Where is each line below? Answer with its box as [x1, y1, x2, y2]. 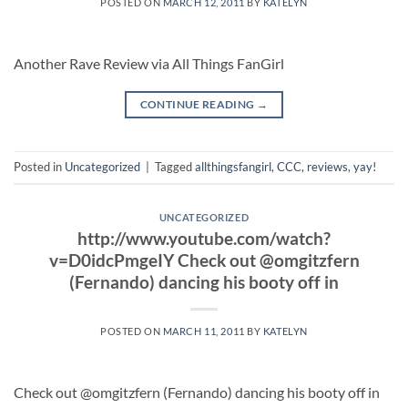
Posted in [14, 159, 65, 175]
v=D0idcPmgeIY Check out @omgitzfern [48, 249, 360, 270]
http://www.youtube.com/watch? [77, 227, 331, 249]
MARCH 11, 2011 [162, 324, 245, 337]
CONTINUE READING [139, 97, 257, 111]
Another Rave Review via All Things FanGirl [14, 54, 284, 72]
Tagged [155, 159, 195, 175]
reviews [307, 159, 348, 175]
